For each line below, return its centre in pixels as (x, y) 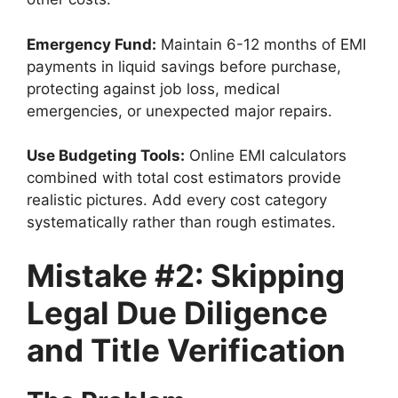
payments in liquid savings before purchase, (184, 66)
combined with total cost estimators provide (184, 178)
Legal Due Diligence (177, 312)
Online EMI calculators (266, 156)
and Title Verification (186, 350)
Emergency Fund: (92, 44)
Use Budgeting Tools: (106, 156)
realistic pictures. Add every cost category (177, 200)
